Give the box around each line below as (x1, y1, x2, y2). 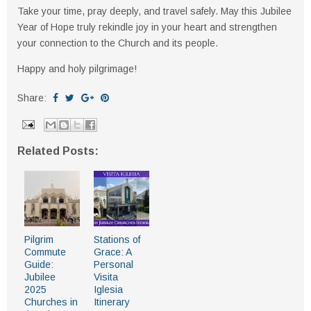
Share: (17, 92, 49, 103)
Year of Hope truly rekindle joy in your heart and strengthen (17, 22, 277, 33)
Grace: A (94, 246, 131, 258)
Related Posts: (17, 145, 99, 157)
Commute (24, 246, 66, 258)
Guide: (24, 259, 53, 270)
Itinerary (94, 296, 130, 308)
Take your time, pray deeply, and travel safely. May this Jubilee (17, 6, 292, 17)
